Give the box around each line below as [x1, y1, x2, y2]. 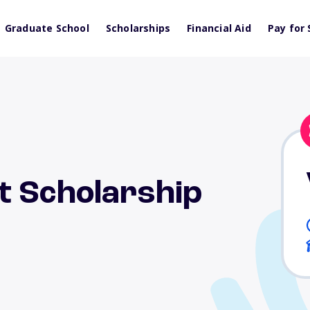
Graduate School [4, 21, 89, 35]
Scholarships [105, 21, 171, 35]
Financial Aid [187, 21, 251, 35]
